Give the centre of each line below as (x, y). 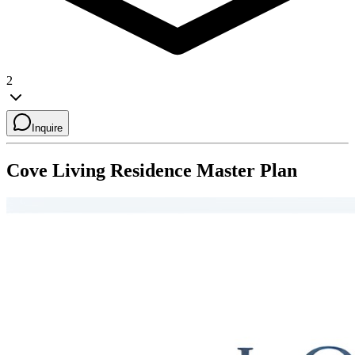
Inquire (47, 128)
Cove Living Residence (99, 170)
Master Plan (244, 170)
